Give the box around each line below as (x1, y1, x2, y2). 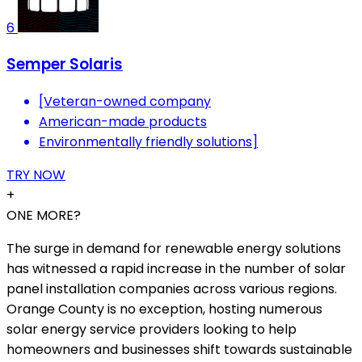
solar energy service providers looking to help (6, 319, 297, 339)
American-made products (39, 112, 207, 131)
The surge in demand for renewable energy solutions (6, 238, 341, 258)
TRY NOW (6, 165, 65, 184)
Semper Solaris (6, 53, 123, 76)
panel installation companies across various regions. (6, 279, 337, 298)
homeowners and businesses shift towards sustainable (6, 339, 352, 359)
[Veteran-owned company (39, 91, 211, 111)
